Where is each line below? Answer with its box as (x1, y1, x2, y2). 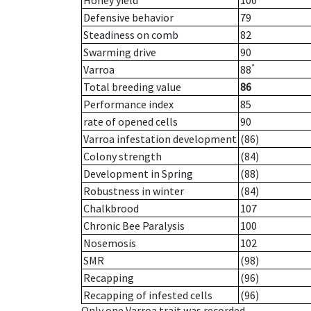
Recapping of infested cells (83, 288, 212, 303)
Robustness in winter (83, 184, 184, 199)
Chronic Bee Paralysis (83, 219, 185, 233)
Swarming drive (83, 45, 156, 60)
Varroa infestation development (83, 132, 237, 146)
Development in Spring (83, 167, 193, 181)
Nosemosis (83, 236, 136, 251)
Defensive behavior (83, 10, 174, 25)
